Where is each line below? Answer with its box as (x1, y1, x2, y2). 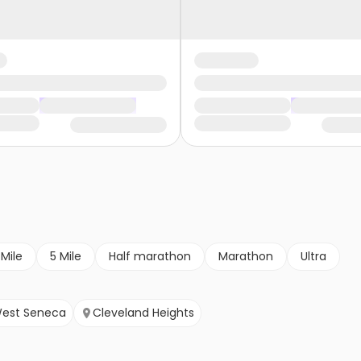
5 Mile (50, 248, 81, 265)
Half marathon (109, 248, 191, 265)
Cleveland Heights (93, 305, 194, 322)
